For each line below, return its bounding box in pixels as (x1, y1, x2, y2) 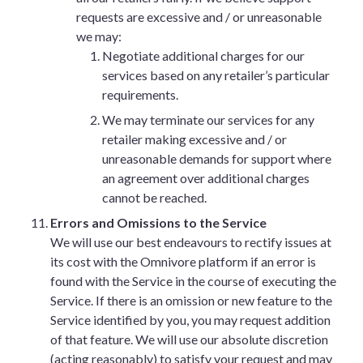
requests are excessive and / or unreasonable (76, 9, 322, 24)
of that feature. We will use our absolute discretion (50, 331, 328, 347)
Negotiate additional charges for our (102, 48, 305, 63)
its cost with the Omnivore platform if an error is (50, 254, 316, 269)
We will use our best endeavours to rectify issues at (50, 234, 331, 250)
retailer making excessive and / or (102, 131, 287, 147)
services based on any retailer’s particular (102, 67, 330, 83)
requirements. (102, 87, 178, 102)
